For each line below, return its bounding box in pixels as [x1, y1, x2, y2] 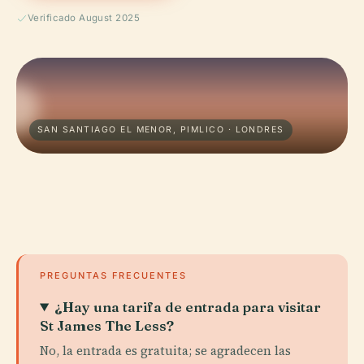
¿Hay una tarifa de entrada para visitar [54, 298, 322, 315]
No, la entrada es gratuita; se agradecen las [40, 342, 291, 359]
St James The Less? [40, 317, 174, 334]
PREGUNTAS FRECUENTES [40, 270, 187, 281]
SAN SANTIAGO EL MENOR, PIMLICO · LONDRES [37, 124, 284, 135]
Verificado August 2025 [28, 12, 141, 24]
